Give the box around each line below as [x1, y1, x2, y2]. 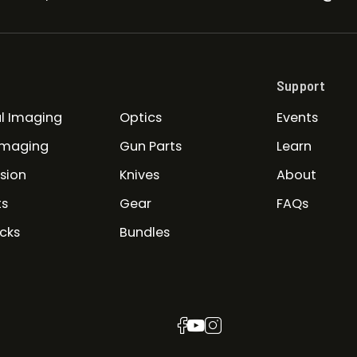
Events [276, 108, 318, 127]
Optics [119, 108, 162, 127]
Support [276, 76, 325, 95]
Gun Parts [119, 137, 182, 156]
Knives [119, 166, 159, 185]
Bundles [119, 223, 170, 242]
